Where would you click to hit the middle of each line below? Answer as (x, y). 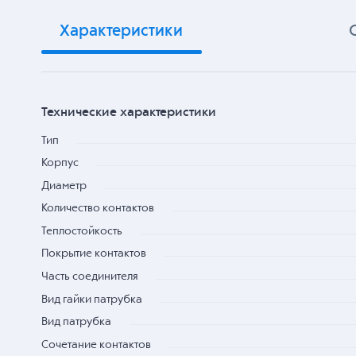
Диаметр (64, 186)
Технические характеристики (129, 112)
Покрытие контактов (94, 254)
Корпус (60, 163)
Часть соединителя (90, 277)
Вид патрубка (76, 322)
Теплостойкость (82, 231)
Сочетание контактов (96, 344)
